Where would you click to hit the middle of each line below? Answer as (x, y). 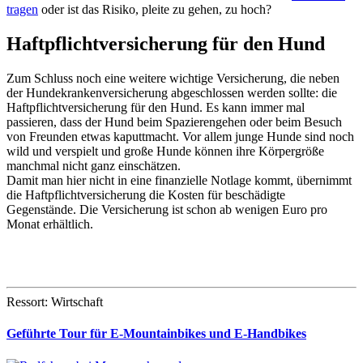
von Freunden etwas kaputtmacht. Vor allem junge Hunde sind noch (180, 137)
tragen (22, 10)
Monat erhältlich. (50, 224)
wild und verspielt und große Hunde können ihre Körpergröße (165, 152)
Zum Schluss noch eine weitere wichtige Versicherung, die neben (173, 79)
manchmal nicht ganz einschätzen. (94, 166)
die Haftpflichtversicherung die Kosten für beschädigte (146, 195)
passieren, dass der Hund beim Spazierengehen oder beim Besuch (174, 122)
